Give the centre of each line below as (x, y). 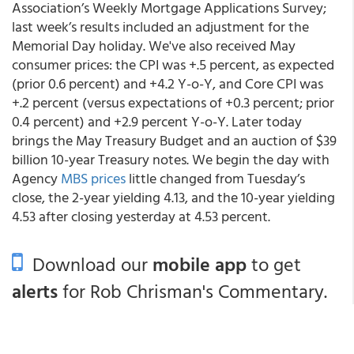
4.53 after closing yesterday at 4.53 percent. (141, 216)
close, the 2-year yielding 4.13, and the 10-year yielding (173, 197)
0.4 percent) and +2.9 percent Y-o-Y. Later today (157, 121)
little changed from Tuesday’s (215, 178)
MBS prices (93, 178)
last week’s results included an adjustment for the (160, 26)
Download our (88, 264)
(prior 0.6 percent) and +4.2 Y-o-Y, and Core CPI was (168, 83)
